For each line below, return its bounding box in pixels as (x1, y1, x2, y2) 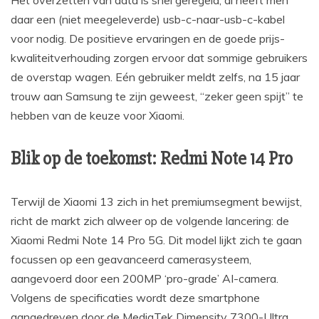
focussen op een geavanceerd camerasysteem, (11, 252, 251, 267)
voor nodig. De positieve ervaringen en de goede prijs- (11, 31, 285, 46)
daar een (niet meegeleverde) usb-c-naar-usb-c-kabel (11, 12, 285, 27)
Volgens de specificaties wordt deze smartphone (11, 291, 260, 305)
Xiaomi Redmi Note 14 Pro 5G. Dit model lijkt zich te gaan (11, 233, 302, 248)
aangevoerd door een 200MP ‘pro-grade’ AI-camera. (11, 271, 278, 286)
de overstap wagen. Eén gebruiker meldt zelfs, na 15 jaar (11, 70, 300, 85)
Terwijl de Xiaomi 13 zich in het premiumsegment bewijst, (11, 194, 302, 209)
